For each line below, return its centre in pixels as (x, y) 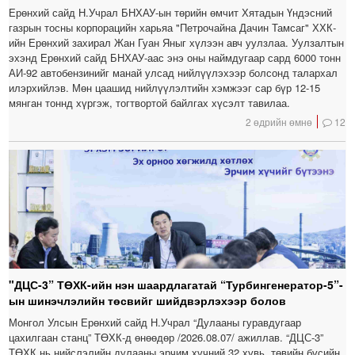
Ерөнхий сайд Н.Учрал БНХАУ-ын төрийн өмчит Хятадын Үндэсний (171, 13)
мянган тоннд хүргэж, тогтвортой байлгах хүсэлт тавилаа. (150, 103)
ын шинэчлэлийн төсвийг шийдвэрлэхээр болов (148, 301)
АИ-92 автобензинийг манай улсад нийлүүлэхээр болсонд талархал (174, 73)
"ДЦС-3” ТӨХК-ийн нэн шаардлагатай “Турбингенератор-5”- (176, 285)
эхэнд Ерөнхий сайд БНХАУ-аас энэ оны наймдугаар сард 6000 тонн (175, 58)
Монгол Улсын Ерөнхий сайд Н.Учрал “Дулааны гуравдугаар (155, 323)
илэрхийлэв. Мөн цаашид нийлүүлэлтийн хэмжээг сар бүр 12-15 (165, 88)
